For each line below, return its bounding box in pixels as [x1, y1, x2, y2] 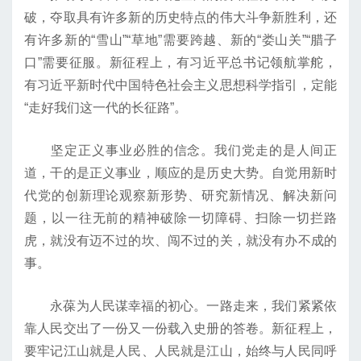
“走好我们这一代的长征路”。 [24, 101, 187, 115]
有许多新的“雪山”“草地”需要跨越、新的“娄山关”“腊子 [24, 33, 337, 48]
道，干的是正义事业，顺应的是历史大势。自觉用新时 [24, 166, 337, 180]
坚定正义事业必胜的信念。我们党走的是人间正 [24, 143, 337, 158]
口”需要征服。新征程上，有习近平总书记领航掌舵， [24, 56, 337, 70]
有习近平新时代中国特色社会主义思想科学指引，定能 [24, 78, 337, 93]
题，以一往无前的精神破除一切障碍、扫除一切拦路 [24, 211, 337, 226]
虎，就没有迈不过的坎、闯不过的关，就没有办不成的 [24, 234, 337, 248]
